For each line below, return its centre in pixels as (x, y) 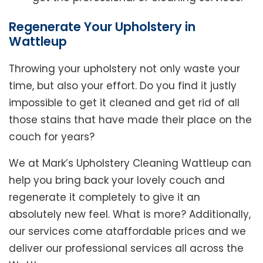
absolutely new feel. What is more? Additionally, (130, 215)
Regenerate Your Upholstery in (102, 27)
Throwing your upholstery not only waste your (124, 69)
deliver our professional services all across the (126, 249)
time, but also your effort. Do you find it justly (123, 86)
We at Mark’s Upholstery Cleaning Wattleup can (130, 163)
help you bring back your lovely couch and (117, 181)
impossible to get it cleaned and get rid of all (124, 103)
